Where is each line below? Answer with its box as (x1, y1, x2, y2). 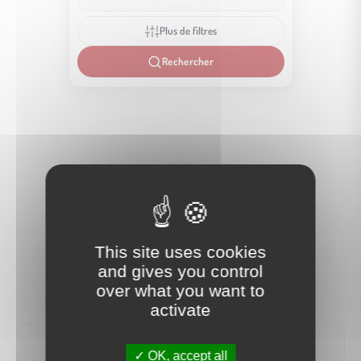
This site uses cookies (94, 243, 267, 261)
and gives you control (98, 262, 263, 280)
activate (150, 301, 211, 319)
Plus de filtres (159, 24, 217, 37)
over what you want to (96, 281, 265, 300)
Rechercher (162, 55, 214, 68)
